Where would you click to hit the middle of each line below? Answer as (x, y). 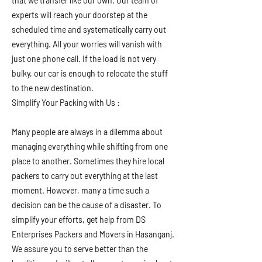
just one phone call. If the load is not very (84, 59)
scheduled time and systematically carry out (89, 30)
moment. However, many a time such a (80, 190)
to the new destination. (53, 88)
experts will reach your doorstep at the (80, 15)
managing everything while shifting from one (90, 146)
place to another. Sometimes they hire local (88, 161)
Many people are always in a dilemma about (87, 132)
